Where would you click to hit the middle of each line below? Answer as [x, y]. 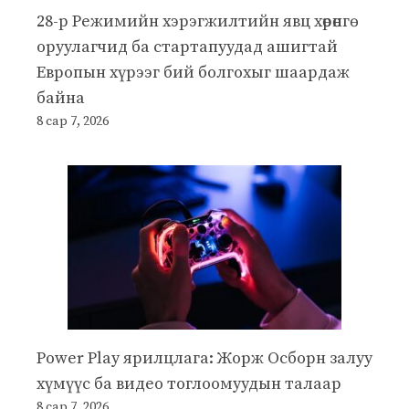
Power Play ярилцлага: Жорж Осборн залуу [204, 358]
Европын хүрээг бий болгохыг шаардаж [193, 72]
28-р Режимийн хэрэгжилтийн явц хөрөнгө [193, 21]
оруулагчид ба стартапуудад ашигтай [187, 47]
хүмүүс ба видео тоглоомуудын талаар [189, 383]
